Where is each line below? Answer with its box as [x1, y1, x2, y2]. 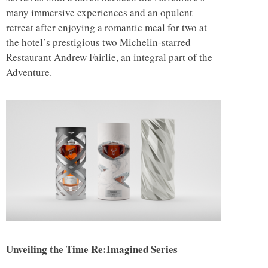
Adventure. [6, 65, 52, 80]
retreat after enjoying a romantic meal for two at [6, 20, 207, 35]
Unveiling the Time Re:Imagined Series [6, 241, 178, 257]
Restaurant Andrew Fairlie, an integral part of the [6, 50, 212, 65]
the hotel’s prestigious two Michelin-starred [6, 35, 191, 50]
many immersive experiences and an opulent [6, 5, 193, 20]
